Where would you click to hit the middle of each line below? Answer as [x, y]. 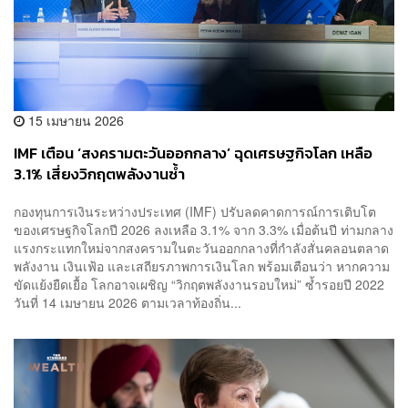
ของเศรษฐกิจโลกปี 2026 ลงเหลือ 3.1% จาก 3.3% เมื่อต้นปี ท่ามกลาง [204, 230]
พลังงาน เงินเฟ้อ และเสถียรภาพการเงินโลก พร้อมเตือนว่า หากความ [202, 266]
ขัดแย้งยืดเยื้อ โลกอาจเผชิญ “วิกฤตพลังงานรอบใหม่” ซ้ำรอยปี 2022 [203, 285]
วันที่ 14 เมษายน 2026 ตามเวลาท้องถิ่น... [127, 303]
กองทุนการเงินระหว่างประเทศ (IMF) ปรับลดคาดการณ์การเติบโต [195, 212]
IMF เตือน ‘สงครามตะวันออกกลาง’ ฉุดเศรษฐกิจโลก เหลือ [193, 153]
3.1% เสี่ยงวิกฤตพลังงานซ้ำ [99, 174]
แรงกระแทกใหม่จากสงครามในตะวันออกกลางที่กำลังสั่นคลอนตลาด [201, 248]
